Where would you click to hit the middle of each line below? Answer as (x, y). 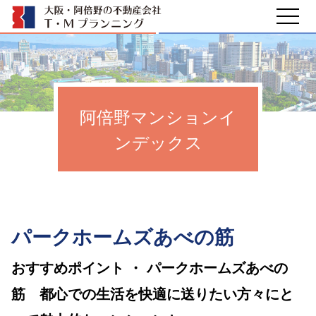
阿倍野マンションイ (158, 116)
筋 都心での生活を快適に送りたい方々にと (152, 293)
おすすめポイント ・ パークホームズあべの (150, 267)
